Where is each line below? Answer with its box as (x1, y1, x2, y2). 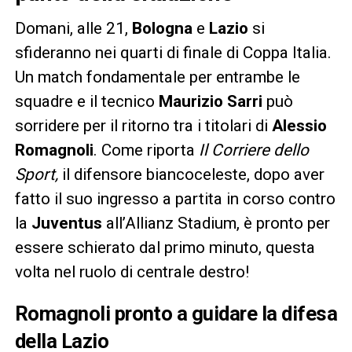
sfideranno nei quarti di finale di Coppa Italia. (14, 42, 332, 62)
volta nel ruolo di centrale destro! (14, 262, 249, 281)
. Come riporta (93, 140, 195, 159)
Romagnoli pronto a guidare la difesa (14, 301, 338, 325)
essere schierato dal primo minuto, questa (14, 237, 315, 257)
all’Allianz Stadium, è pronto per (101, 213, 330, 233)
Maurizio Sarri (158, 91, 262, 111)
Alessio (271, 115, 327, 135)
